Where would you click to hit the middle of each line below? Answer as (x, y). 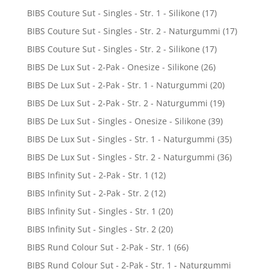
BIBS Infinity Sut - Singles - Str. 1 (91, 211)
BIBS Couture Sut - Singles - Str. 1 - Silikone (113, 13)
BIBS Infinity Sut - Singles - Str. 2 (91, 229)
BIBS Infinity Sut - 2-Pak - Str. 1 (88, 175)
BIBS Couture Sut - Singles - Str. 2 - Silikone (113, 49)
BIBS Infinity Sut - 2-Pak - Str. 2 (88, 193)
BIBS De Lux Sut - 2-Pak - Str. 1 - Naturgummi (117, 85)
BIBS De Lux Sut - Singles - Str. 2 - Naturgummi (121, 157)
